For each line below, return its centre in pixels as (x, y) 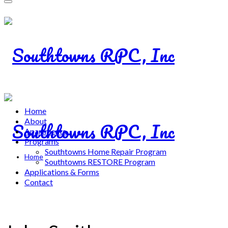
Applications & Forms (62, 172)
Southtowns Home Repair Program (106, 151)
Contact (39, 182)
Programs (42, 141)
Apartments (45, 131)
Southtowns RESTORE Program (100, 162)
